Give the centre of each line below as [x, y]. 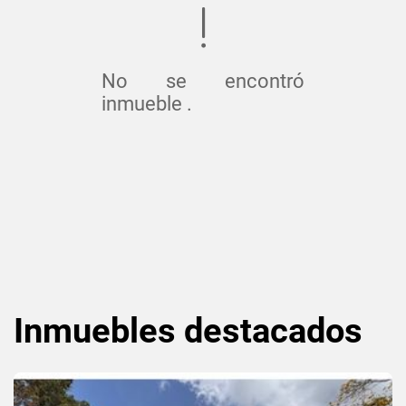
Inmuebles [99, 330]
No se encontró [203, 81]
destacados [273, 330]
